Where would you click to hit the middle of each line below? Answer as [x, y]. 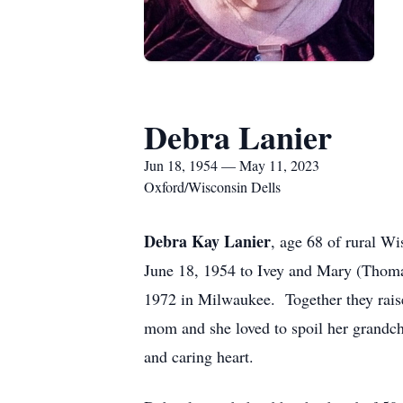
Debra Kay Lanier [207, 241]
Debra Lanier [238, 137]
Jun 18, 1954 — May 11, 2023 [232, 165]
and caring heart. [199, 356]
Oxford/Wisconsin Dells [212, 187]
